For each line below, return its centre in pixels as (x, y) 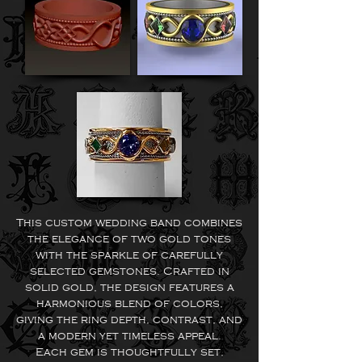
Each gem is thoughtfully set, (129, 352)
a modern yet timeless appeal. (129, 336)
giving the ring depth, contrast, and (129, 320)
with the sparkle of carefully (129, 255)
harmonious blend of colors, (129, 303)
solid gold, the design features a (129, 287)
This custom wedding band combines (129, 223)
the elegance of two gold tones (129, 239)
